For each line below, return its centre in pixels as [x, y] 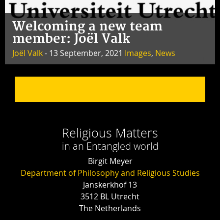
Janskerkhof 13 [110, 185]
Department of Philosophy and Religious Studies [110, 173]
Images [138, 53]
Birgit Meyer [110, 161]
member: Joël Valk [71, 39]
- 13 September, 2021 [84, 53]
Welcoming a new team [87, 27]
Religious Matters [110, 133]
